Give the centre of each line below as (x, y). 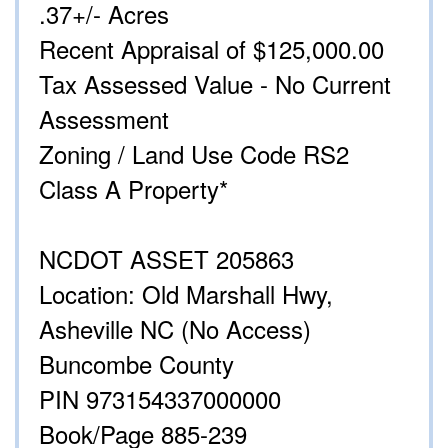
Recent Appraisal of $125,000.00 (211, 49)
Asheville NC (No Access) (178, 329)
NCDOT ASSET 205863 (166, 259)
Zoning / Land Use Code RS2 (194, 154)
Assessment (104, 119)
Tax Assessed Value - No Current (215, 84)
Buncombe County (136, 364)
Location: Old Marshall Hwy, (186, 294)
